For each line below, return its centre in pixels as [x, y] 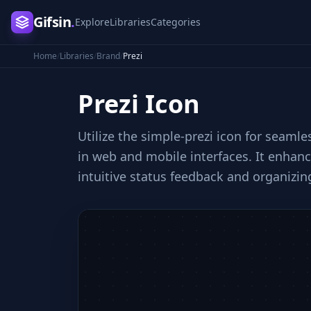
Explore [92, 22]
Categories [175, 22]
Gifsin [52, 22]
